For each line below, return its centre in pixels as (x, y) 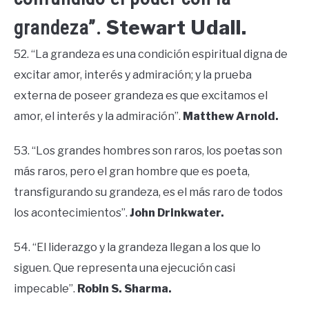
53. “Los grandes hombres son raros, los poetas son (148, 151)
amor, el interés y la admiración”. (98, 117)
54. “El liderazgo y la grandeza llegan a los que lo (137, 248)
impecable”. (46, 289)
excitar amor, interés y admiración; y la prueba (133, 75)
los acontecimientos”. (72, 213)
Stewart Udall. (177, 28)
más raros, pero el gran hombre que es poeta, (132, 172)
